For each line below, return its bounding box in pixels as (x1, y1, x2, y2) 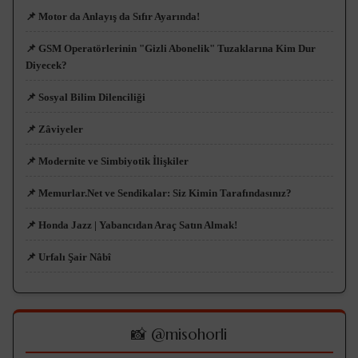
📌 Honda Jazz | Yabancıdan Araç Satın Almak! (25, 219, 237, 232)
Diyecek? (25, 59, 67, 72)
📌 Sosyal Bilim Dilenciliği (25, 91, 145, 104)
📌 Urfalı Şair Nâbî (25, 251, 111, 264)
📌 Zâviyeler (25, 123, 83, 136)
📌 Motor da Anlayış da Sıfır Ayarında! (25, 10, 200, 23)
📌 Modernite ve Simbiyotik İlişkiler (25, 155, 189, 168)
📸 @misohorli (131, 324, 227, 344)
